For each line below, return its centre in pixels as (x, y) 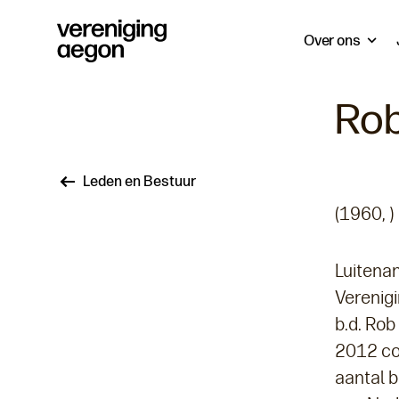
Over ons (332, 41)
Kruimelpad (161, 192)
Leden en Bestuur (139, 181)
